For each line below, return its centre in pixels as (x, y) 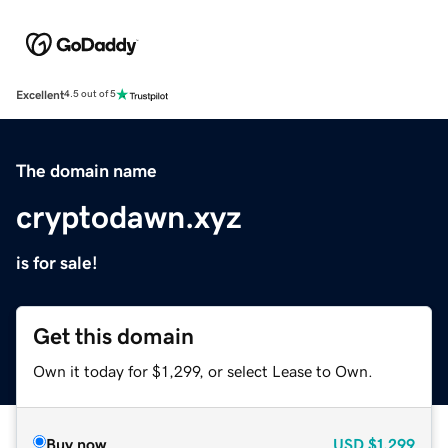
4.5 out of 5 (90, 94)
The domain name (86, 170)
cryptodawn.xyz (129, 216)
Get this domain (113, 336)
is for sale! (57, 262)
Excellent (40, 94)
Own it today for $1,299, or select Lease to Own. (203, 370)
